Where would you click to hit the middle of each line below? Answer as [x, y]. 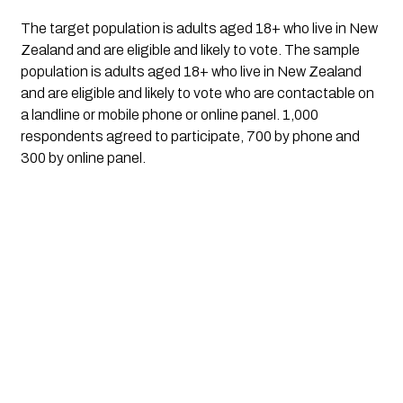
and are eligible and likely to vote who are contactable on [197, 93]
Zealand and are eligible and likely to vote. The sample [190, 49]
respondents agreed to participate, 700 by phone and [190, 136]
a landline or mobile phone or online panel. [150, 114]
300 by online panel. [83, 157]
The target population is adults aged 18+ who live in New [199, 28]
